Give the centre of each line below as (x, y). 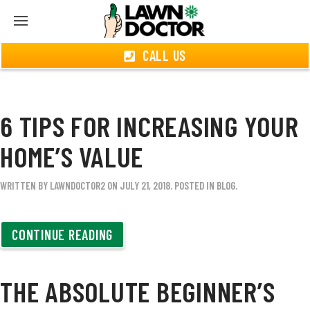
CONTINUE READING (62, 235)
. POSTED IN (193, 185)
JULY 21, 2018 (145, 185)
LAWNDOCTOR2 (77, 185)
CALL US (164, 55)
